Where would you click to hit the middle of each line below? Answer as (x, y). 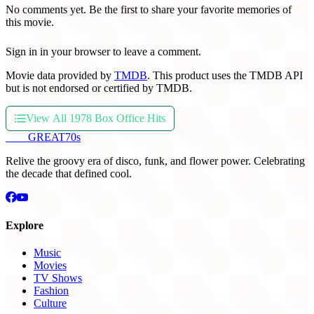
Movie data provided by (60, 75)
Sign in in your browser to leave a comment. (103, 51)
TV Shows (58, 278)
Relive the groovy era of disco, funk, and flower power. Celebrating (155, 161)
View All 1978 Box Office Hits (96, 118)
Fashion (51, 291)
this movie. (30, 22)
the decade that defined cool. (69, 173)
